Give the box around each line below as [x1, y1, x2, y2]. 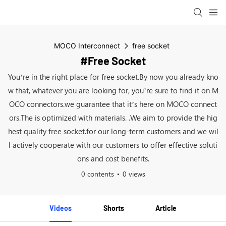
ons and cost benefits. [77, 153, 149, 163]
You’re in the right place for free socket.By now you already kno [8, 72, 218, 82]
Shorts [103, 204, 124, 212]
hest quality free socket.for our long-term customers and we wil [8, 126, 218, 136]
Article [155, 204, 177, 212]
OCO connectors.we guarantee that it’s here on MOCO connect [9, 99, 217, 109]
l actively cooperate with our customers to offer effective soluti [9, 140, 217, 150]
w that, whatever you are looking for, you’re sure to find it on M [8, 85, 218, 95]
